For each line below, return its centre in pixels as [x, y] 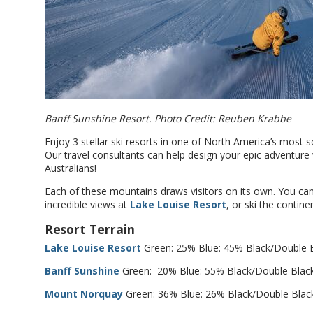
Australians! [72, 168]
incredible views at [87, 204]
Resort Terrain [90, 229]
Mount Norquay [84, 294]
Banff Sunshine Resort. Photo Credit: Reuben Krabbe [168, 118]
